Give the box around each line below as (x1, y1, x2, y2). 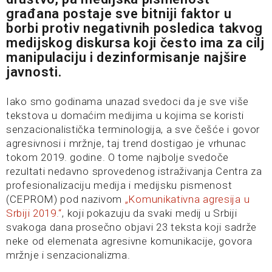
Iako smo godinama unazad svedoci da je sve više (6, 95, 249, 107)
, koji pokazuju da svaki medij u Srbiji (62, 207, 237, 219)
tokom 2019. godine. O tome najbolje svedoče (6, 151, 229, 163)
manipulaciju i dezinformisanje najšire (6, 50, 247, 65)
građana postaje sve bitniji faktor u (6, 6, 232, 21)
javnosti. (6, 64, 62, 80)
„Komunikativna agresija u (124, 193, 250, 205)
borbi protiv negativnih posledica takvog (6, 21, 263, 36)
